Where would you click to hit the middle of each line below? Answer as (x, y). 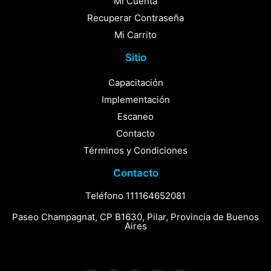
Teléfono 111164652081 (135, 196)
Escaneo (135, 117)
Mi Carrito (135, 35)
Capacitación (135, 83)
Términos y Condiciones (135, 151)
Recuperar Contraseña (135, 18)
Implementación (135, 100)
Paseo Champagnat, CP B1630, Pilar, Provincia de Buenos (135, 217)
